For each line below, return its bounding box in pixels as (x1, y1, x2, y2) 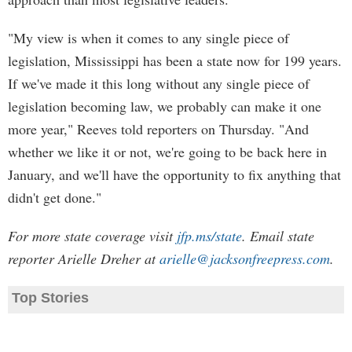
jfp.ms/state (177, 226, 242, 245)
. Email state (242, 226, 314, 245)
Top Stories (12, 290, 89, 306)
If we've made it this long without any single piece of (8, 74, 310, 93)
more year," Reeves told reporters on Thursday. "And (8, 119, 309, 138)
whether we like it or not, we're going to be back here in (8, 142, 327, 161)
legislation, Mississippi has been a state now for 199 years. (8, 51, 342, 70)
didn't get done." (8, 188, 101, 207)
